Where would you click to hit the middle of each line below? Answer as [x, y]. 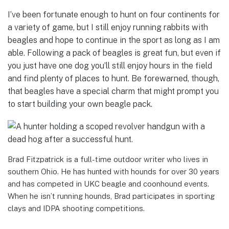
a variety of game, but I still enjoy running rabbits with [108, 28]
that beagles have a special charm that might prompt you [113, 91]
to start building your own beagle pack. [80, 104]
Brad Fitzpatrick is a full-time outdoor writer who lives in [108, 159]
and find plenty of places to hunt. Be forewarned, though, [113, 79]
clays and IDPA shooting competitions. [76, 209]
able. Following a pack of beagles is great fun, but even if [114, 53]
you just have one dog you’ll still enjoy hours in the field [110, 66]
